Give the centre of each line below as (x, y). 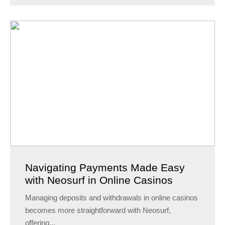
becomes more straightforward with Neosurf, (98, 210)
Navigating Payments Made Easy (105, 168)
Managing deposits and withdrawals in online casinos (111, 198)
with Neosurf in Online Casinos (99, 180)
